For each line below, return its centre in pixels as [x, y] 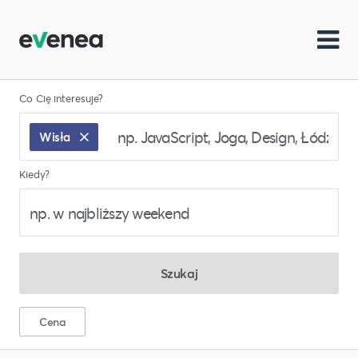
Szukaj [179, 273]
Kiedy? [34, 174]
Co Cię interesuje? [61, 98]
